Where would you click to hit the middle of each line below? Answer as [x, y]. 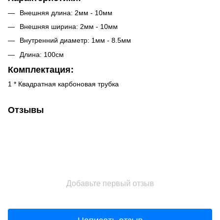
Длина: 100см [42, 54]
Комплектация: [41, 69]
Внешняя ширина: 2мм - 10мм [69, 26]
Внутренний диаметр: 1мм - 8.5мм [75, 41]
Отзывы [26, 110]
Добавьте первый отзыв [110, 184]
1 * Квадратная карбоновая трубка [63, 84]
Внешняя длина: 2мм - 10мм [66, 13]
